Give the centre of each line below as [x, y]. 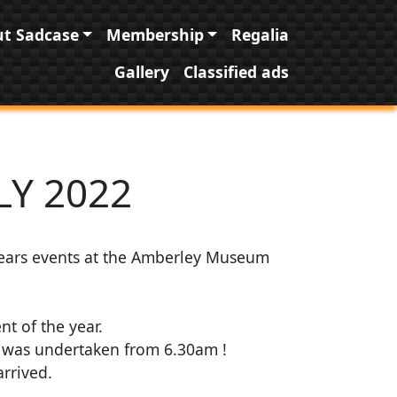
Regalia [260, 34]
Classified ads [236, 71]
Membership [155, 34]
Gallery [142, 71]
